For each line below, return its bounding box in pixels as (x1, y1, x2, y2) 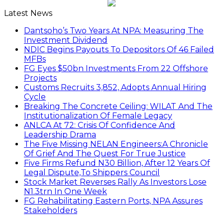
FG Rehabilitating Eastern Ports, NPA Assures (24, 196, 203, 206)
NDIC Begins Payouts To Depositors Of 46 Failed (24, 45, 214, 55)
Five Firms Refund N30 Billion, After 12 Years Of (24, 158, 210, 168)
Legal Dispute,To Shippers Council (24, 168, 160, 178)
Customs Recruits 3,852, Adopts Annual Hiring (24, 83, 207, 93)
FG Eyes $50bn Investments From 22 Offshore (24, 64, 208, 74)
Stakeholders (24, 206, 77, 216)
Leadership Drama (24, 130, 96, 140)
